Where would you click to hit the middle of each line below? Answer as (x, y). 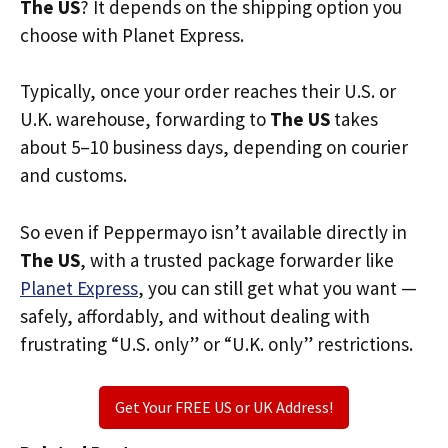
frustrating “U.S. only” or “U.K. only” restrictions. (216, 343)
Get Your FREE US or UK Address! (224, 407)
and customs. (73, 175)
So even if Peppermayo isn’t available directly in (213, 231)
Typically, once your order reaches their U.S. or (208, 91)
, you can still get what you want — (277, 287)
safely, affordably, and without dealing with (195, 315)
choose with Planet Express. (132, 34)
